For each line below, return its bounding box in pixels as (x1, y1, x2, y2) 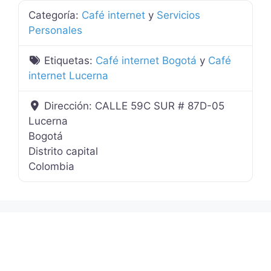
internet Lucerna (28, 70, 108, 82)
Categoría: (28, 9, 82, 22)
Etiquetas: (44, 54, 96, 67)
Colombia (28, 160, 74, 173)
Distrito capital (28, 145, 98, 158)
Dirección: (44, 100, 96, 113)
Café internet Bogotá (96, 54, 197, 67)
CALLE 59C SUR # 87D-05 (95, 100, 225, 113)
